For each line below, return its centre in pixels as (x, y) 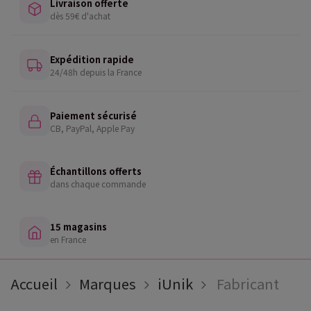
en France (68, 239)
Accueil (34, 284)
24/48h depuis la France (96, 72)
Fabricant (248, 284)
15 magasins (78, 226)
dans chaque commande (98, 183)
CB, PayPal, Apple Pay (92, 128)
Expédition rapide (92, 59)
